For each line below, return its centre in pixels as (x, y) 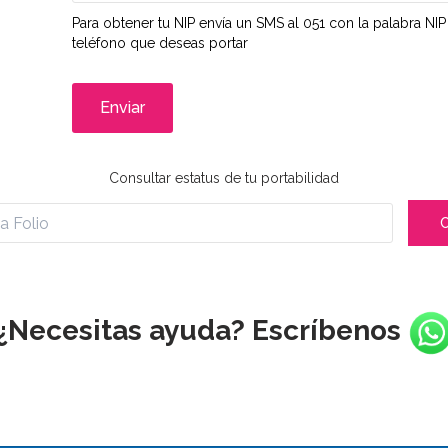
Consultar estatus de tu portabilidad (224, 178)
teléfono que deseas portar (160, 43)
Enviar (123, 107)
